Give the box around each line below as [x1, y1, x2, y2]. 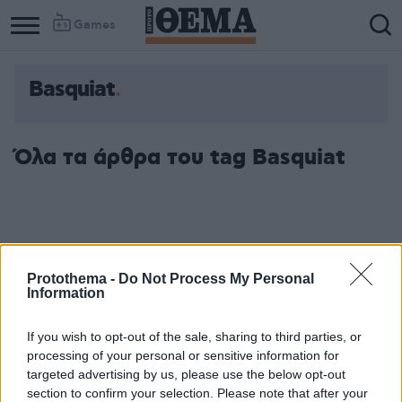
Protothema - [27, 270, 118, 286]
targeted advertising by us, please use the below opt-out [27, 366, 345, 381]
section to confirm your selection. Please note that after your [27, 385, 368, 400]
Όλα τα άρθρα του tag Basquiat [14, 144, 345, 172]
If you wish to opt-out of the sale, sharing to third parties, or [27, 328, 362, 344]
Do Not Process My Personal [118, 270, 314, 286]
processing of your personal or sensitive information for [27, 347, 339, 363]
